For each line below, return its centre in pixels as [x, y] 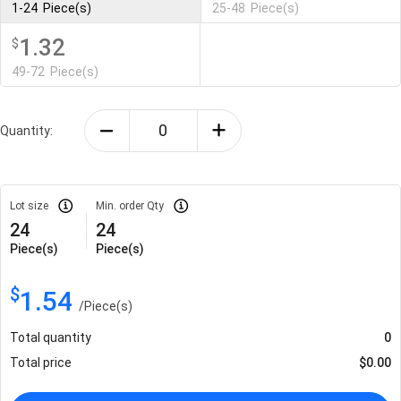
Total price [41, 363]
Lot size [29, 206]
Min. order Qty [130, 206]
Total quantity [51, 338]
